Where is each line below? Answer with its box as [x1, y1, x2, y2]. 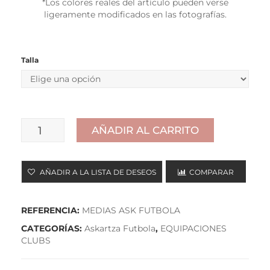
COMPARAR [189, 168, 234, 177]
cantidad [22, 149, 58, 161]
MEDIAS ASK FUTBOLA [82, 205, 180, 216]
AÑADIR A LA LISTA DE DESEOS [40, 168, 156, 177]
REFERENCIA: [21, 205, 82, 216]
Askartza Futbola [84, 223, 155, 234]
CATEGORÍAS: [21, 223, 84, 234]
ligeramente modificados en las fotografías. [43, 9, 227, 20]
